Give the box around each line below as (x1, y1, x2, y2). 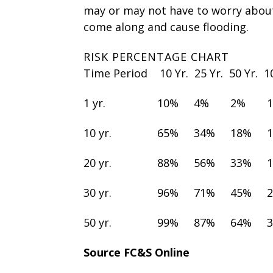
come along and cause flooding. (83, 19, 249, 34)
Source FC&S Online (83, 244, 190, 260)
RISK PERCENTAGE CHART (83, 49, 230, 64)
